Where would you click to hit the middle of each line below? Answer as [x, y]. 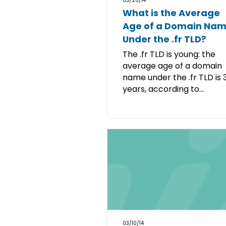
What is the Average [171, 13]
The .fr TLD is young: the [169, 54]
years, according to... [163, 89]
